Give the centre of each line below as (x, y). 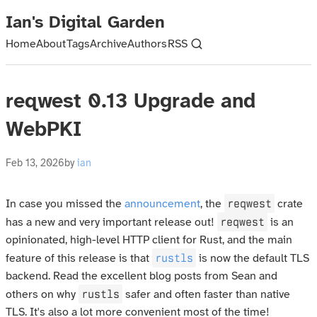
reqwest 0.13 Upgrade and (131, 102)
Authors (148, 44)
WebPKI (44, 130)
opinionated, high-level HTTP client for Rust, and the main (149, 240)
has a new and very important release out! (111, 223)
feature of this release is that (79, 259)
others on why (42, 295)
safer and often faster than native (206, 295)
